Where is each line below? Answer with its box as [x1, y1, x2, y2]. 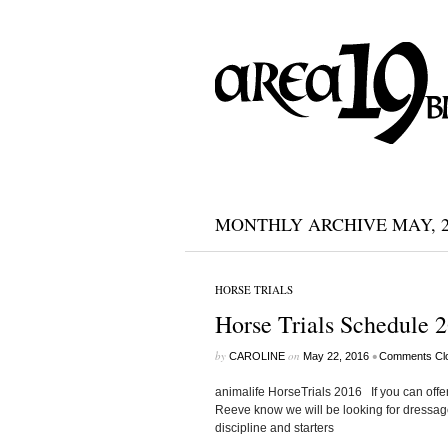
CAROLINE [228, 350, 285, 362]
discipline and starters [214, 421, 334, 435]
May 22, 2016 [302, 350, 369, 362]
